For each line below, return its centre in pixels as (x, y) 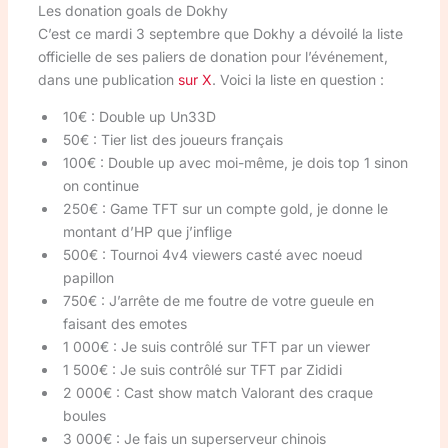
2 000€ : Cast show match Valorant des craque (217, 392)
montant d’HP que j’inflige (147, 231)
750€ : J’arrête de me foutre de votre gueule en (218, 300)
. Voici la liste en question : (297, 79)
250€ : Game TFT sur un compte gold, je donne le (225, 208)
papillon (88, 277)
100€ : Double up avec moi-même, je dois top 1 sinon (235, 162)
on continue (100, 185)
